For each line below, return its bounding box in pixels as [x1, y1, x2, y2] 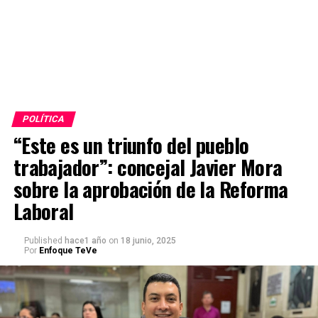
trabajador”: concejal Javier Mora [13, 151, 283, 182]
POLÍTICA [21, 113, 66, 124]
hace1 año [64, 235, 106, 246]
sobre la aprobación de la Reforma [13, 173, 288, 204]
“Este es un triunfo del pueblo [13, 129, 249, 160]
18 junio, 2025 [120, 235, 176, 246]
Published [23, 235, 62, 246]
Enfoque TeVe [38, 245, 97, 256]
